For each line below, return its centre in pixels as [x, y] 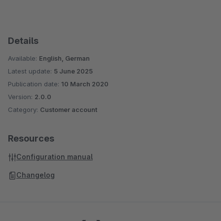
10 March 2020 [85, 84]
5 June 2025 [73, 71]
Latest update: [31, 71]
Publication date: [35, 84]
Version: [21, 97]
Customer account [69, 110]
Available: [23, 58]
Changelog [36, 175]
